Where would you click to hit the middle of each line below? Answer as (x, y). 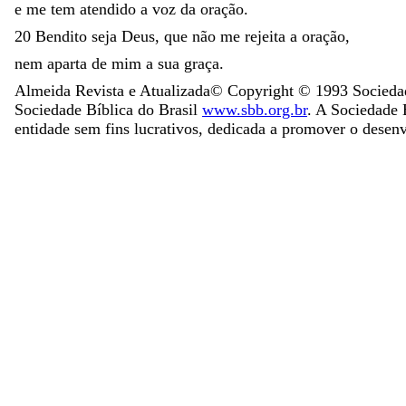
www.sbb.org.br (255, 109)
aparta (69, 63)
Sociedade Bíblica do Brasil (106, 109)
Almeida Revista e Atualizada (112, 90)
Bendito (63, 36)
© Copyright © (263, 90)
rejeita (267, 36)
